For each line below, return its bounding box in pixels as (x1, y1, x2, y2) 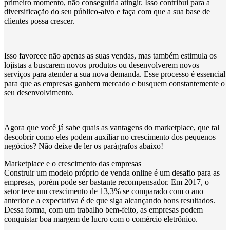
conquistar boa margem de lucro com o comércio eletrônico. (4, 215, 198, 224)
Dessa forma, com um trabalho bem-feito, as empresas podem (4, 205, 203, 215)
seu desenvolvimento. (4, 88, 74, 98)
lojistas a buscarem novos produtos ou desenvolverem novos (4, 61, 199, 70)
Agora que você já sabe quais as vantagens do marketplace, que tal (4, 123, 219, 132)
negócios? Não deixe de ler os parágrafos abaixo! (4, 142, 163, 151)
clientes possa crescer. (4, 16, 74, 26)
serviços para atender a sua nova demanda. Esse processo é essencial (4, 70, 225, 79)
